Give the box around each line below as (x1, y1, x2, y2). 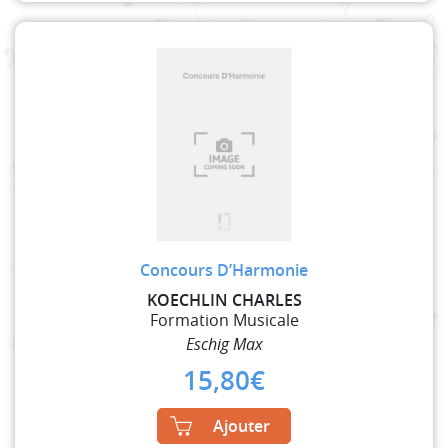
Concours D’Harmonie (140, 258, 308, 281)
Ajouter (213, 414, 270, 437)
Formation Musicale (149, 308, 299, 331)
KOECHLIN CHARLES (146, 288, 302, 311)
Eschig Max (185, 332, 263, 355)
